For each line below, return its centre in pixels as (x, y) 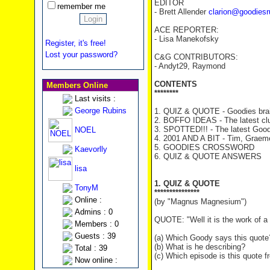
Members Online (76, 85)
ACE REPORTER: (186, 30)
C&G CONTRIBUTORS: (196, 57)
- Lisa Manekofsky (186, 39)
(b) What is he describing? (199, 247)
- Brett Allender (181, 12)
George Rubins (100, 111)
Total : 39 (91, 248)
